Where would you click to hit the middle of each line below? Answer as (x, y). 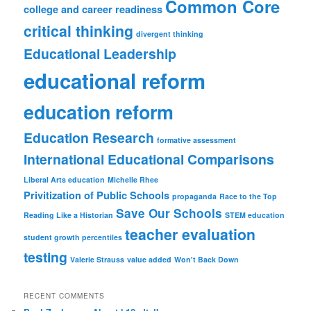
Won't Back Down (207, 260)
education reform (99, 112)
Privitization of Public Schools (97, 195)
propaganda (195, 196)
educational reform (115, 81)
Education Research (89, 138)
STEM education (255, 215)
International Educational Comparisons (149, 159)
